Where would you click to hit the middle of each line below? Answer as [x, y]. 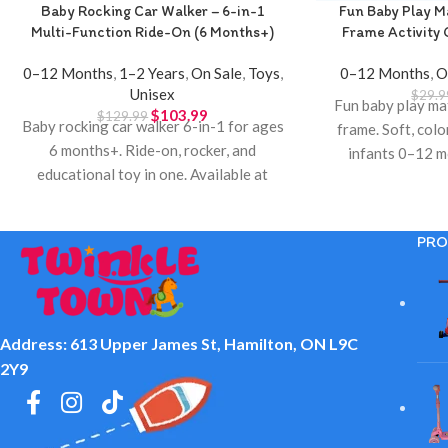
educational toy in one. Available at [153, 173]
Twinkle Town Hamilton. [153, 197]
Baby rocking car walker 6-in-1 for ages [152, 125]
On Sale [216, 72]
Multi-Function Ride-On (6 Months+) [153, 31]
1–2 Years [151, 72]
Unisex [153, 93]
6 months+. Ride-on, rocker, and [153, 149]
